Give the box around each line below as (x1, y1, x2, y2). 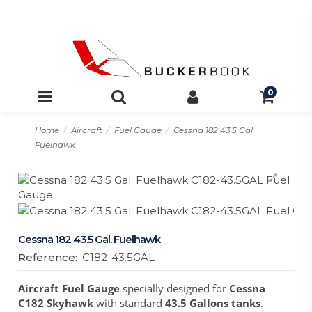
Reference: (18, 251, 78, 265)
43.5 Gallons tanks (162, 295, 261, 310)
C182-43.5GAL (82, 251, 155, 265)
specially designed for (120, 281, 230, 295)
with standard (93, 295, 163, 310)
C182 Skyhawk (18, 295, 94, 310)
